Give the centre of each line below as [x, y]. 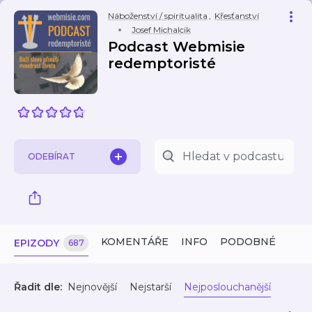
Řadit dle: [38, 287]
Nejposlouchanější [227, 287]
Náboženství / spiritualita [158, 16]
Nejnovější [92, 287]
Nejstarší [150, 287]
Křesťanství [237, 16]
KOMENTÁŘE [135, 242]
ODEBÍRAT [52, 156]
